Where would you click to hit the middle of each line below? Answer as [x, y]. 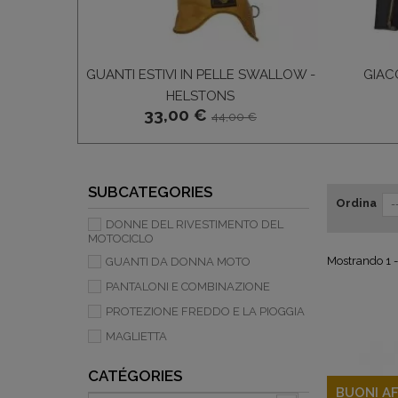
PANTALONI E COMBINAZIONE [188, 287]
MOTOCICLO [121, 239]
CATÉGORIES [135, 376]
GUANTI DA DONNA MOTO [178, 262]
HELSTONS [200, 96]
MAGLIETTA [136, 336]
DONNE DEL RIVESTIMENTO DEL [195, 224]
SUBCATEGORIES [150, 192]
